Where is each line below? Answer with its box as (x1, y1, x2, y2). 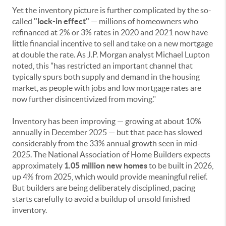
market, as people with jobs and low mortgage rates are (12, 83, 201, 93)
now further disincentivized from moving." (12, 94, 156, 104)
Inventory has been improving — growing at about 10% (12, 117, 201, 126)
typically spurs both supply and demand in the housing (12, 72, 200, 82)
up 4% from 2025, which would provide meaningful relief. (12, 172, 207, 182)
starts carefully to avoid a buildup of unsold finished (12, 194, 190, 204)
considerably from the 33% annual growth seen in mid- (12, 139, 200, 148)
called (12, 17, 34, 26)
